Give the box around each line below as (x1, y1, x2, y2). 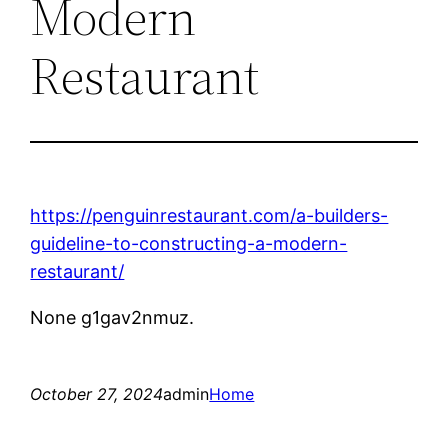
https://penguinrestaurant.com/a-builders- (30, 204, 389, 226)
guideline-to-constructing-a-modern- (30, 232, 348, 254)
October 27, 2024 (30, 383, 164, 404)
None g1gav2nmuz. (30, 306, 195, 328)
